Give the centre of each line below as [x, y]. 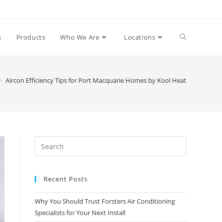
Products [31, 37]
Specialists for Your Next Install [80, 213]
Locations [139, 37]
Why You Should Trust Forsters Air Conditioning [105, 201]
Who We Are [80, 37]
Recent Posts [66, 179]
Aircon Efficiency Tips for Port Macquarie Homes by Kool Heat [96, 80]
